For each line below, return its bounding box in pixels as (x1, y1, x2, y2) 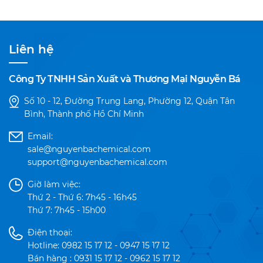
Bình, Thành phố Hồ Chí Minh (24, 109, 144, 119)
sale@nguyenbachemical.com (28, 144, 151, 154)
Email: (28, 131, 53, 141)
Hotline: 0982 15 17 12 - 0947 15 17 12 (28, 240, 170, 251)
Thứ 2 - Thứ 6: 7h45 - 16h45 (28, 192, 137, 203)
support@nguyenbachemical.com (28, 157, 167, 167)
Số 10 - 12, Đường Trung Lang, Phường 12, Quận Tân (24, 96, 235, 106)
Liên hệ (9, 42, 53, 56)
